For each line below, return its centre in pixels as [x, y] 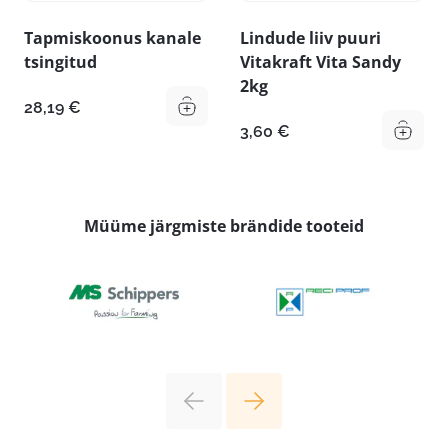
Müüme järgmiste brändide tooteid [224, 226]
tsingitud [60, 62]
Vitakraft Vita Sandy [320, 62]
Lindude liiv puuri [310, 38]
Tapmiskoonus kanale [112, 38]
